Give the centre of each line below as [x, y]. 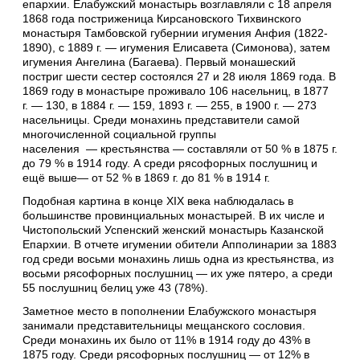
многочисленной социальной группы [119, 134]
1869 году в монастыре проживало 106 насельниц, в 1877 [176, 90]
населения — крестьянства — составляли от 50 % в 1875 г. [180, 148]
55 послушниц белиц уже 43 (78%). [115, 288]
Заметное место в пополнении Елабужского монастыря [170, 311]
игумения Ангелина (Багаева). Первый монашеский [159, 61]
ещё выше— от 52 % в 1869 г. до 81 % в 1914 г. [146, 177]
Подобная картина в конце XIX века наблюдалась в [158, 201]
